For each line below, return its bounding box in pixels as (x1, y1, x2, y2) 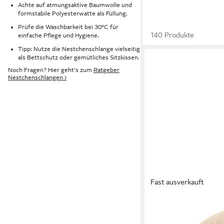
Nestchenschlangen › (8, 74, 66, 81)
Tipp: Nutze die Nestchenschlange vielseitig (18, 45, 140, 52)
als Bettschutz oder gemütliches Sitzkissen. (18, 53, 139, 61)
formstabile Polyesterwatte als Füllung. (18, 10, 127, 17)
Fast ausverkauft (150, 178, 204, 186)
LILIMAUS (150, 198, 178, 206)
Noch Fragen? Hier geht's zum (8, 66, 93, 74)
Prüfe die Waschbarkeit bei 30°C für (18, 23, 118, 30)
